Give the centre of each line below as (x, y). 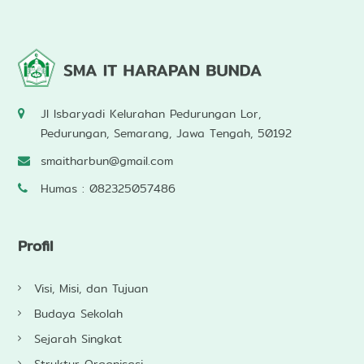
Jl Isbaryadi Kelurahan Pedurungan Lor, (150, 114)
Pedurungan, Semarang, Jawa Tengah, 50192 (166, 133)
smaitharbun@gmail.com (106, 161)
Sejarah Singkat (78, 339)
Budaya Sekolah (78, 314)
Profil (39, 246)
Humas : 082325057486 (108, 188)
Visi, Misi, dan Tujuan (91, 289)
